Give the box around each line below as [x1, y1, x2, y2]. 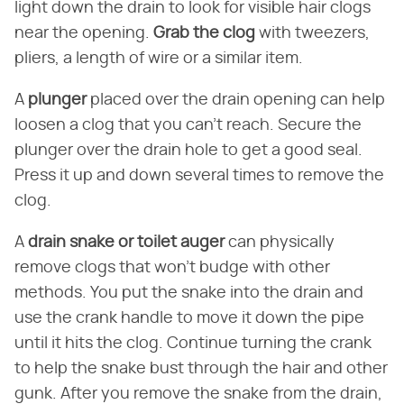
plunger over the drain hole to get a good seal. [14, 142, 363, 159]
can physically [225, 234, 335, 251]
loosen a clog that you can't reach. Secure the [14, 116, 362, 133]
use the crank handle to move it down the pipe [14, 309, 364, 326]
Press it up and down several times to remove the [14, 167, 384, 184]
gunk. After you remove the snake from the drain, [14, 385, 382, 402]
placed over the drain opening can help [87, 91, 385, 108]
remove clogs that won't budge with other [14, 259, 330, 276]
